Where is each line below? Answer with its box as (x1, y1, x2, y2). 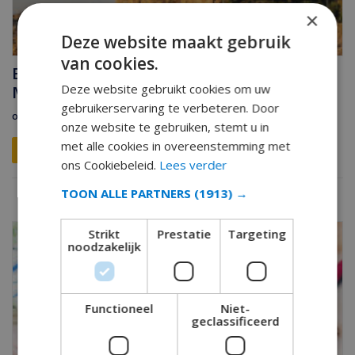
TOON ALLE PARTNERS (61, 185, 195, 201)
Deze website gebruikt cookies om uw (61, 80, 271, 97)
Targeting (227, 225, 287, 242)
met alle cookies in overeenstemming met (61, 137, 291, 154)
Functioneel (85, 300, 154, 316)
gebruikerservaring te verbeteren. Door (61, 99, 280, 116)
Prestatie (156, 225, 211, 242)
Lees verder (159, 156, 227, 173)
